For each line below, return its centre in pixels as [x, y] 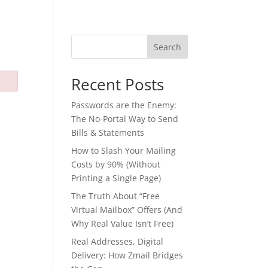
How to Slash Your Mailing [124, 150]
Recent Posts [118, 84]
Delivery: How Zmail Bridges [127, 255]
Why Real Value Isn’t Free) [123, 223]
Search [167, 47]
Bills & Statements [108, 133]
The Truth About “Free [116, 196]
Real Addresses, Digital [118, 241]
